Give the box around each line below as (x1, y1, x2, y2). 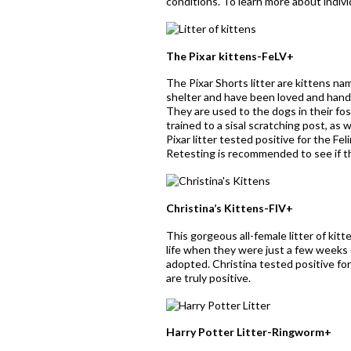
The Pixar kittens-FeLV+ (166, 49, 294, 63)
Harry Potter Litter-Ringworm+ (166, 325, 331, 339)
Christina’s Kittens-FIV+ (166, 201, 293, 215)
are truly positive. (166, 270, 251, 284)
